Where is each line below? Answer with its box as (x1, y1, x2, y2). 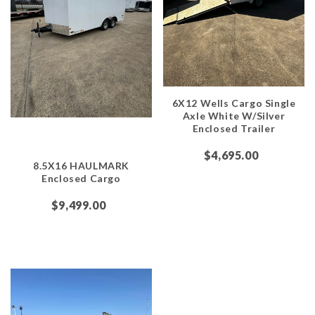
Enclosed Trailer (192, 122, 276, 134)
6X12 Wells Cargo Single (172, 96, 296, 109)
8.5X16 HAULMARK (33, 159, 129, 172)
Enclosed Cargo (41, 172, 121, 184)
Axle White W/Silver (182, 109, 285, 122)
